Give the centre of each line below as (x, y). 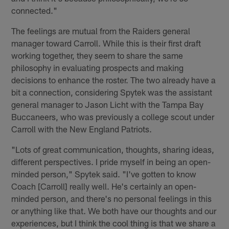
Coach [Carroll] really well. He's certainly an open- (104, 186)
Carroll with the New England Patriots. (82, 129)
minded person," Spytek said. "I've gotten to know (104, 174)
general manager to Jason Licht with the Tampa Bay (108, 104)
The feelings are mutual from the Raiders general (101, 30)
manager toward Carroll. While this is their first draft (106, 43)
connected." (35, 10)
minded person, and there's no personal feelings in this (112, 198)
